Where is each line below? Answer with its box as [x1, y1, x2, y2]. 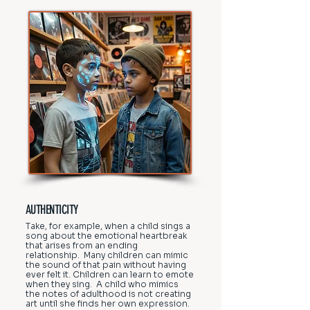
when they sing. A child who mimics [26, 279, 179, 289]
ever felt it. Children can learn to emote [26, 269, 194, 280]
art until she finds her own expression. [26, 298, 190, 309]
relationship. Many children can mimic [26, 250, 188, 260]
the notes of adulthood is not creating [26, 289, 191, 299]
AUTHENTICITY [26, 202, 78, 217]
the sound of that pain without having [26, 259, 186, 270]
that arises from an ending [26, 240, 138, 250]
